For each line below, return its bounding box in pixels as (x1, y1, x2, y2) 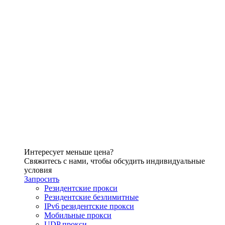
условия (24, 166, 52, 175)
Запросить (24, 175, 59, 184)
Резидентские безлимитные (44, 193, 139, 202)
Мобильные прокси (44, 211, 111, 220)
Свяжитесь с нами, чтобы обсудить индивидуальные (24, 157, 205, 166)
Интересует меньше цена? (24, 148, 114, 157)
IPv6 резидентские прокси (44, 202, 134, 211)
